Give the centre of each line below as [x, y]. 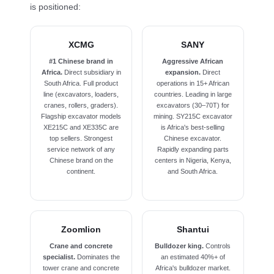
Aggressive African [193, 61]
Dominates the [97, 257]
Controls [217, 246]
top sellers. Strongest [81, 139]
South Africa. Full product [81, 83]
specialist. [59, 257]
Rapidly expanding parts [193, 150]
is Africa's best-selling [193, 128]
